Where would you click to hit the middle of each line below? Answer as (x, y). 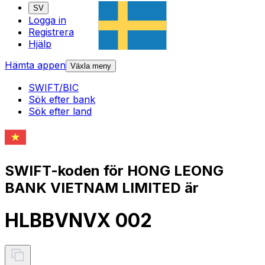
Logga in (47, 20)
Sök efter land (60, 112)
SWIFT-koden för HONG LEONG (114, 170)
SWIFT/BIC (54, 88)
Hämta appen (35, 65)
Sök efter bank (62, 100)
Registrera (51, 32)
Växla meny (91, 66)
